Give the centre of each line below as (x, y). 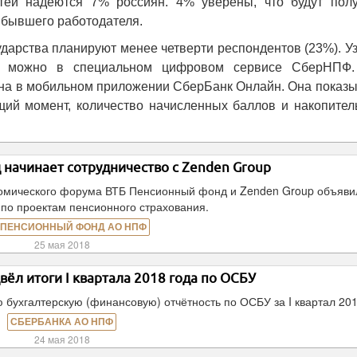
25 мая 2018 (62, 244)
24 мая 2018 (62, 339)
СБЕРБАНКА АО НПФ (62, 322)
